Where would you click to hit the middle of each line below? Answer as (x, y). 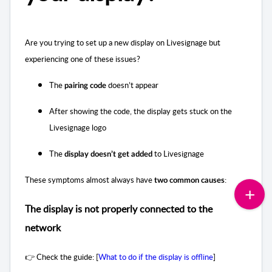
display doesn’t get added (108, 155)
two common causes (189, 181)
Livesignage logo (78, 128)
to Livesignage (178, 154)
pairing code (85, 86)
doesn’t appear (132, 85)
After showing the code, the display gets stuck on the (141, 111)
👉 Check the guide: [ (62, 257)
